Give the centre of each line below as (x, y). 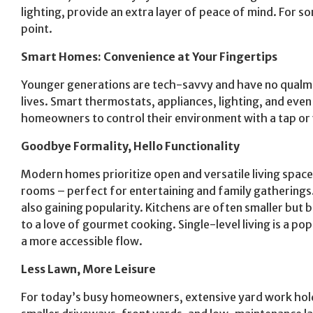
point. (37, 28)
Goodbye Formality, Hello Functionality (130, 146)
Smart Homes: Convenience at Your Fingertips (149, 56)
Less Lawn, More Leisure (88, 269)
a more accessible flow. (82, 241)
